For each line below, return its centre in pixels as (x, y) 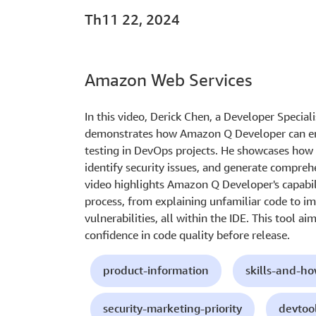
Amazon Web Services (168, 80)
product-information (156, 271)
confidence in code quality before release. (187, 235)
